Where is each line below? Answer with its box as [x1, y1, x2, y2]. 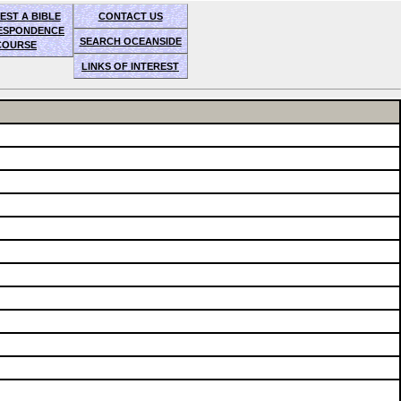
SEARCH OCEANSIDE [79, 36, 182, 47]
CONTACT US [98, 11, 163, 21]
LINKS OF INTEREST [81, 61, 179, 72]
